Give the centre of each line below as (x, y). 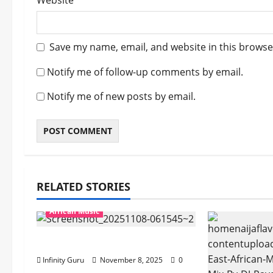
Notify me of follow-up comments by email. (145, 72)
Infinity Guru (63, 260)
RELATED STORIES (83, 187)
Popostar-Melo (76, 243)
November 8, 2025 (131, 260)
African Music (75, 211)
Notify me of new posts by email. (121, 97)
